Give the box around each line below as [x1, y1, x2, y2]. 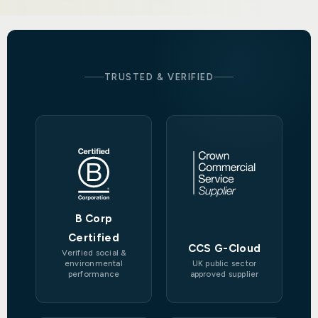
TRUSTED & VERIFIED [104, 72, 214, 83]
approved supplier [190, 269, 259, 280]
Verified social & [61, 248, 126, 258]
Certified [68, 231, 119, 245]
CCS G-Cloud [187, 242, 261, 256]
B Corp [75, 212, 113, 226]
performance [67, 269, 120, 280]
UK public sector [192, 258, 257, 269]
